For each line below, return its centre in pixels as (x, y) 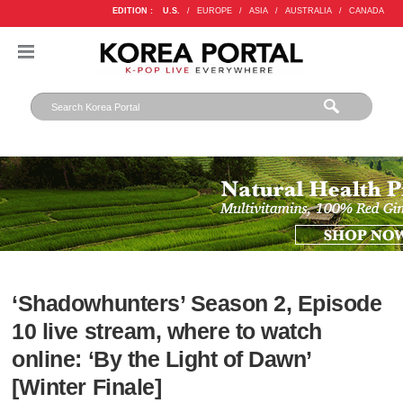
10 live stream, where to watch (167, 332)
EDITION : (132, 11)
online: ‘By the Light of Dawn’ (161, 360)
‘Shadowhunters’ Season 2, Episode (197, 304)
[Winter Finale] (87, 388)
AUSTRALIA (308, 11)
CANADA (366, 11)
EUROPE (214, 11)
